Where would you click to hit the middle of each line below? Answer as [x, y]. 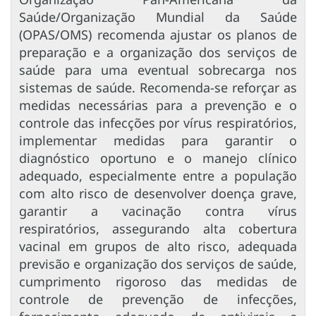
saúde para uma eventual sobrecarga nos [158, 70]
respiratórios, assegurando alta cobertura [158, 229]
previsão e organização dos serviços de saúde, [158, 264]
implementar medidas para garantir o [158, 141]
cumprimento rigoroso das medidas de [158, 282]
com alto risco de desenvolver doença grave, [158, 194]
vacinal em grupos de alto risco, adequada [158, 247]
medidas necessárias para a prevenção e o [158, 105]
